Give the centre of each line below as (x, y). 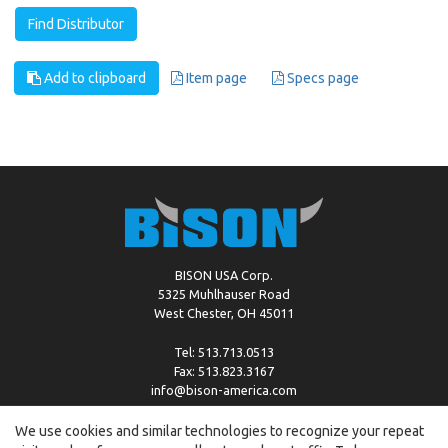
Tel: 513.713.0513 (224, 352)
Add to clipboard (93, 78)
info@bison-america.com (224, 390)
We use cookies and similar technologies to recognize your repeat (219, 431)
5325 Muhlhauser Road (224, 294)
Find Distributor (76, 24)
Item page (215, 78)
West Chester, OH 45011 (224, 313)
